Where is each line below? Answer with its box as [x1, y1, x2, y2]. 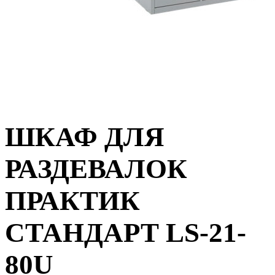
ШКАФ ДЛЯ [5, 122, 165, 153]
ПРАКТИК [5, 185, 140, 217]
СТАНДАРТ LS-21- [5, 217, 246, 249]
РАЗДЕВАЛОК [5, 153, 187, 185]
